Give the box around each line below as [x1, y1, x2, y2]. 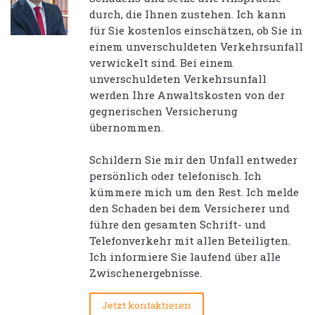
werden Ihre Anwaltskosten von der [89, 88, 285, 103]
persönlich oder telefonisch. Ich [89, 169, 262, 184]
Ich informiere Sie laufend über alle [89, 250, 281, 264]
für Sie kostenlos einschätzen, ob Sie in [89, 23, 302, 38]
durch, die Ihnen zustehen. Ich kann [89, 7, 286, 22]
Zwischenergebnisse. [89, 266, 202, 281]
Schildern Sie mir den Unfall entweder [89, 153, 297, 167]
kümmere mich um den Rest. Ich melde [89, 185, 299, 200]
